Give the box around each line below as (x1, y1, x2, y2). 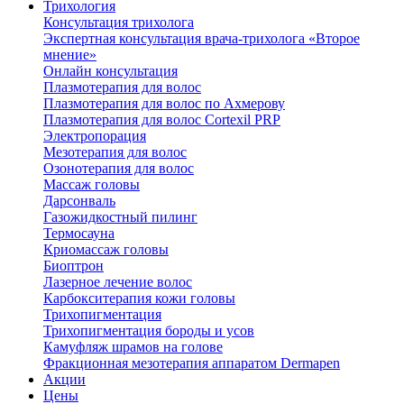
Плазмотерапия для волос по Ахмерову (43, 95, 285, 111)
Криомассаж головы (43, 241, 169, 257)
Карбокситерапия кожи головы (43, 289, 235, 306)
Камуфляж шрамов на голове (43, 338, 223, 354)
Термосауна (43, 225, 115, 241)
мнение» (43, 46, 96, 62)
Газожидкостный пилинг (43, 208, 197, 225)
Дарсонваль (43, 192, 115, 208)
